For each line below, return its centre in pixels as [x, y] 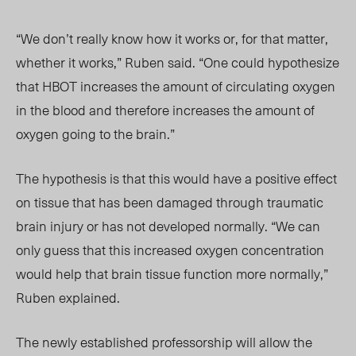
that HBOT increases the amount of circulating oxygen [176, 86]
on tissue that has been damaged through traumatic [170, 202]
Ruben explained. [68, 298]
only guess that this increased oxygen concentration [170, 250]
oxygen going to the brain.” [95, 134]
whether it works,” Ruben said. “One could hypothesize [178, 62]
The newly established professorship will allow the [164, 342]
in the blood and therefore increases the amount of [165, 110]
